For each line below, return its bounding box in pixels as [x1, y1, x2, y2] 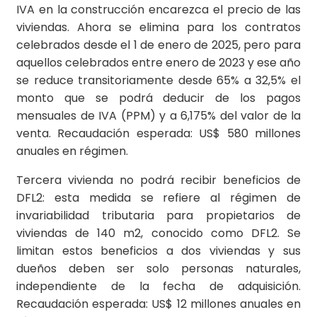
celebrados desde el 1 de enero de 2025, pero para [16, 37, 301, 54]
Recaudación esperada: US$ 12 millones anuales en [16, 296, 301, 313]
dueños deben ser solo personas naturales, [16, 260, 301, 277]
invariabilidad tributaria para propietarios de [16, 207, 301, 224]
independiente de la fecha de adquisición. [16, 278, 301, 295]
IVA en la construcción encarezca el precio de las [16, 1, 301, 18]
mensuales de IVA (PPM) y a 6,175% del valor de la [16, 108, 301, 125]
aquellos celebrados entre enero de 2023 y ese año [16, 54, 301, 71]
